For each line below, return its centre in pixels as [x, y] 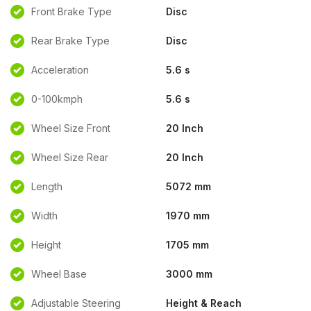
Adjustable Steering [76, 303]
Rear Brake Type [70, 41]
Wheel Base [59, 274]
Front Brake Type [72, 11]
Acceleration [60, 70]
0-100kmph [57, 99]
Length [47, 186]
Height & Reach [204, 303]
